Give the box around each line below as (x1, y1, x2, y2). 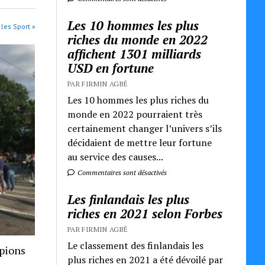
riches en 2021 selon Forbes (67, 205, 223, 222)
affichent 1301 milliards (67, 45, 202, 62)
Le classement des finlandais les (67, 238, 204, 252)
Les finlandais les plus (67, 190, 190, 208)
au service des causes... (67, 150, 164, 163)
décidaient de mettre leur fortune (67, 135, 212, 149)
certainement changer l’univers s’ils (67, 121, 222, 135)
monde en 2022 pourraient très (67, 107, 203, 121)
